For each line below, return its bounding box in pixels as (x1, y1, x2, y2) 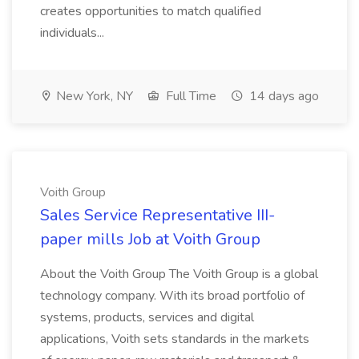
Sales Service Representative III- (40, 204, 275, 226)
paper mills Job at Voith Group (40, 228, 260, 250)
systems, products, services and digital (40, 309, 254, 326)
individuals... (40, 24, 107, 42)
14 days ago (246, 87, 319, 105)
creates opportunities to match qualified (40, 2, 261, 20)
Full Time (163, 87, 216, 105)
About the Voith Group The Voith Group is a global (40, 265, 318, 283)
